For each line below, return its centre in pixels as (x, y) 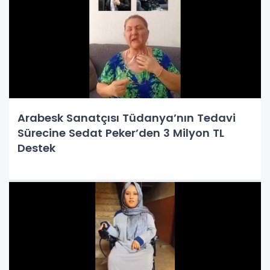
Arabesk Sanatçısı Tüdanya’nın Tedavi (127, 118)
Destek (36, 148)
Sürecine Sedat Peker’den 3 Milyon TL (121, 133)
